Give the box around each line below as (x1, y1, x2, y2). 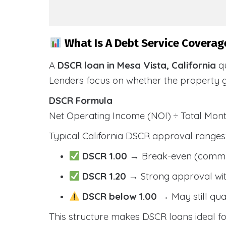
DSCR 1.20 (82, 170, 129, 182)
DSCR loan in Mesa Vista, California (58, 59, 216, 71)
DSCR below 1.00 (82, 190, 157, 202)
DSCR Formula (49, 94, 112, 106)
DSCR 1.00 (82, 150, 130, 162)
